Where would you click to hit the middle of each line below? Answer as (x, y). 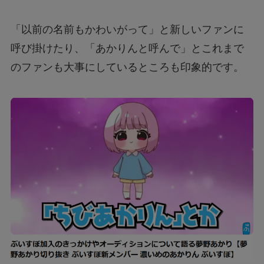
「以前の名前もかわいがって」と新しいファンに (127, 30)
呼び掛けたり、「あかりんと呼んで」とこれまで (127, 49)
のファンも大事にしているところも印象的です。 (127, 67)
